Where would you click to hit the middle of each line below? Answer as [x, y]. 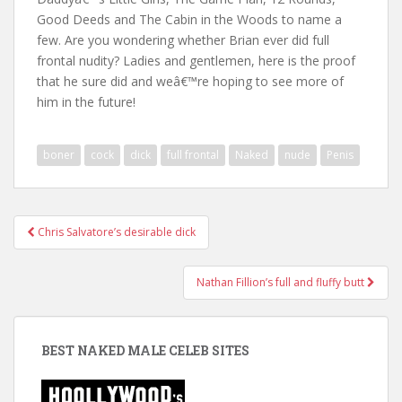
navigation [72, 249]
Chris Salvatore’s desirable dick [117, 232]
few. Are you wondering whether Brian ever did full [183, 40]
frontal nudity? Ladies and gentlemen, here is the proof [196, 61]
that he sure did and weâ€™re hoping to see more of [190, 81]
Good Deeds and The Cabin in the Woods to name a [189, 19]
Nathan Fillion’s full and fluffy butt [282, 282]
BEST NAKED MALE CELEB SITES [145, 350]
